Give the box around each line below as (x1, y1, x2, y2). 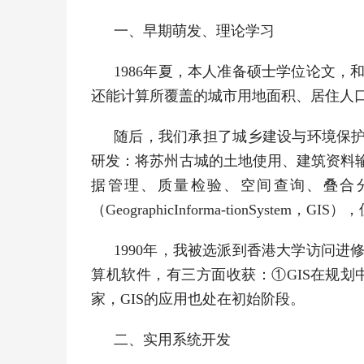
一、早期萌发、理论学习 (114, 23, 275, 39)
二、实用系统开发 (114, 331, 232, 348)
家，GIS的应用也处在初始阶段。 (91, 291, 305, 307)
